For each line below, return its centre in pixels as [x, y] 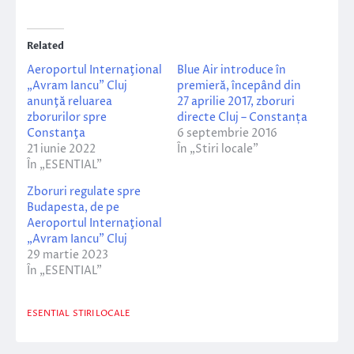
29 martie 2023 [68, 255]
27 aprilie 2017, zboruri [236, 102]
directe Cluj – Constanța [242, 118]
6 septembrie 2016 [227, 134]
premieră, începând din [239, 86]
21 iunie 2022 [61, 149]
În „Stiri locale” [218, 149]
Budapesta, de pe [73, 208]
